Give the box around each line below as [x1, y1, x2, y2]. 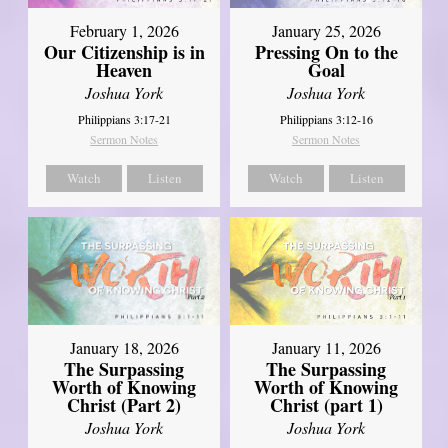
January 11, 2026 [271, 337, 381, 359]
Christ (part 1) [269, 392, 383, 419]
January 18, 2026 [69, 337, 179, 359]
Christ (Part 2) [67, 392, 182, 419]
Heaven [96, 57, 153, 84]
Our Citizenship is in [43, 39, 205, 66]
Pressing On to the [254, 39, 398, 66]
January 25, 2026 [271, 20, 381, 42]
